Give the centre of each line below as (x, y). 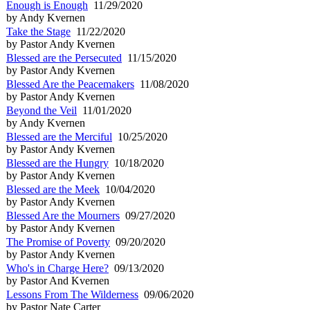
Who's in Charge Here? (57, 268)
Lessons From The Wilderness (72, 294)
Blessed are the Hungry (57, 163)
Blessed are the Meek (53, 189)
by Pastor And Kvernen (58, 280)
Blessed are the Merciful (59, 136)
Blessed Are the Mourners (63, 215)
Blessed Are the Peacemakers (70, 84)
